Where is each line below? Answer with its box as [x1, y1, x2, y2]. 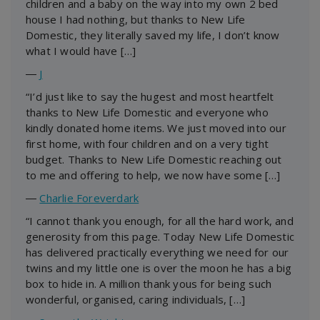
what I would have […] [26, 43, 136, 58]
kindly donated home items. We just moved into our [26, 120, 286, 135]
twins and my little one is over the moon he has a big [26, 260, 292, 275]
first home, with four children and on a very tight [26, 136, 269, 151]
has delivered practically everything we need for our [26, 244, 289, 259]
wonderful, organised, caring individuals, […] [26, 291, 246, 306]
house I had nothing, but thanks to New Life [26, 11, 246, 26]
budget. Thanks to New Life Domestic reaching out [26, 151, 282, 166]
